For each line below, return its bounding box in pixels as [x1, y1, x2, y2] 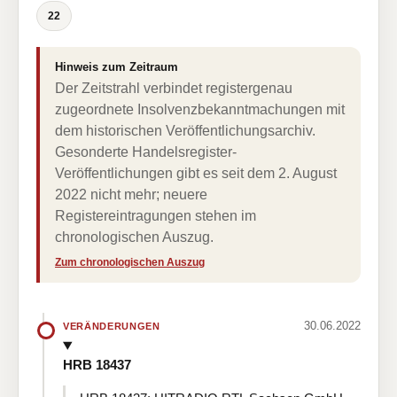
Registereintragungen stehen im [55, 208, 256, 223]
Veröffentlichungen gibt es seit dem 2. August [55, 166, 337, 181]
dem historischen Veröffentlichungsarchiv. [55, 123, 315, 138]
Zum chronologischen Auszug [55, 256, 205, 269]
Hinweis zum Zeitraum [55, 60, 178, 74]
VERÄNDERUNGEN [63, 320, 160, 331]
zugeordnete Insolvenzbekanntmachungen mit [55, 102, 345, 117]
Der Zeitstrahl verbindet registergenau [55, 81, 292, 96]
